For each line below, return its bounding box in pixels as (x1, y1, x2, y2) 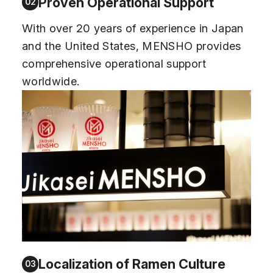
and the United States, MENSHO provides (21, 38, 241, 52)
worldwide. (21, 74, 80, 88)
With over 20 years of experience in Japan (21, 21, 244, 35)
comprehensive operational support (21, 56, 206, 70)
